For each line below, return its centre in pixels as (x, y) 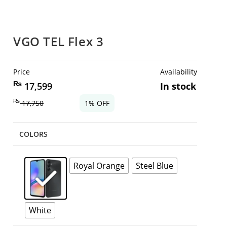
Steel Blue (155, 165)
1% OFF (97, 103)
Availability (179, 71)
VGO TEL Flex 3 (59, 41)
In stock (178, 86)
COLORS (33, 134)
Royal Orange (99, 165)
